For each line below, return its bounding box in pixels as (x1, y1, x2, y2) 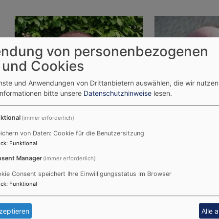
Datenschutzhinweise (84, 89, 152, 98)
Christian (15, 186, 82, 205)
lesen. (152, 89, 172, 98)
